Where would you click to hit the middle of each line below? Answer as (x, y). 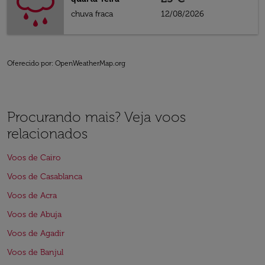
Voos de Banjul (35, 252)
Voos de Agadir (36, 233)
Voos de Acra (32, 195)
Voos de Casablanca (45, 177)
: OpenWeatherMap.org (88, 63)
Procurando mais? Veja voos (96, 117)
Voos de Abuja (34, 214)
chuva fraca (92, 14)
